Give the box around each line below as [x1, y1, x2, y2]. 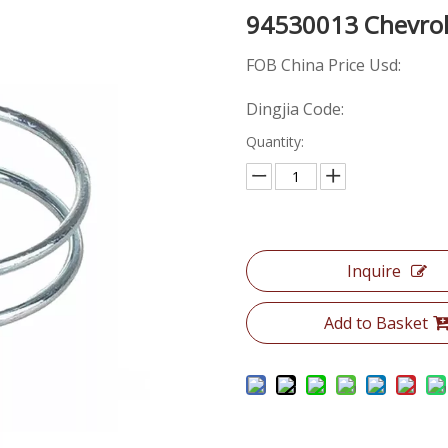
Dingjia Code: [246, 98, 345, 120]
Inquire [347, 260, 402, 282]
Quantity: [246, 132, 305, 151]
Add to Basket [324, 312, 429, 334]
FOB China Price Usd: [246, 54, 410, 76]
